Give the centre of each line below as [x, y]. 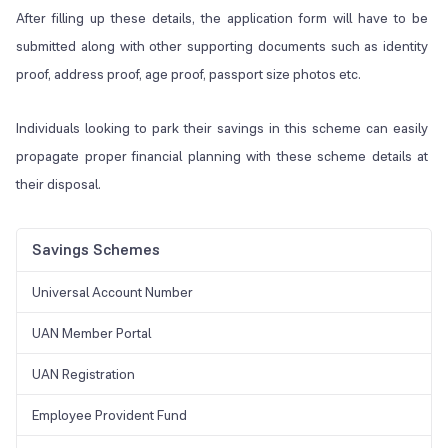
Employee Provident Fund [109, 415]
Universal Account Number [112, 292]
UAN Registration [83, 374]
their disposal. [58, 184]
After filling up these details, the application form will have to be [222, 18]
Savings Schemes [96, 250]
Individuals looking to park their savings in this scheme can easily [222, 128]
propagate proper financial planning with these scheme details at [222, 156]
